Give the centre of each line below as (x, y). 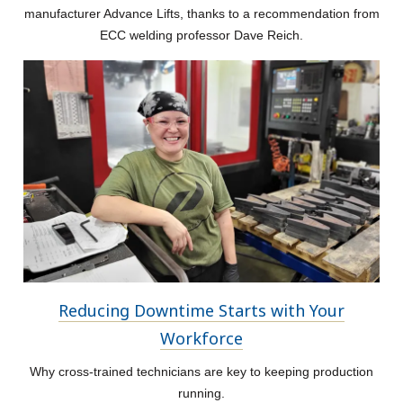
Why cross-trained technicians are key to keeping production (201, 371)
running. (201, 393)
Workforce (201, 338)
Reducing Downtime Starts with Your (201, 310)
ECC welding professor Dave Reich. (201, 35)
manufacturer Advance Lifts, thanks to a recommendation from (201, 13)
